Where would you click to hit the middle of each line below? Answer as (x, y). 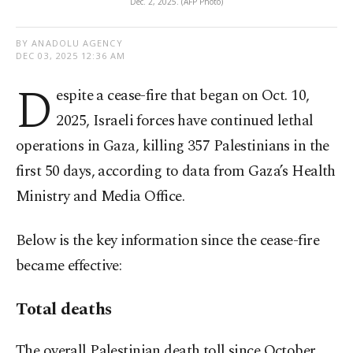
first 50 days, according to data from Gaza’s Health (176, 172)
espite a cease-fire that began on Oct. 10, (183, 96)
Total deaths (64, 310)
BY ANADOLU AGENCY (69, 43)
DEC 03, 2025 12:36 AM (71, 56)
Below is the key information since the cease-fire (168, 241)
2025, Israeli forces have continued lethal (185, 121)
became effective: (69, 266)
